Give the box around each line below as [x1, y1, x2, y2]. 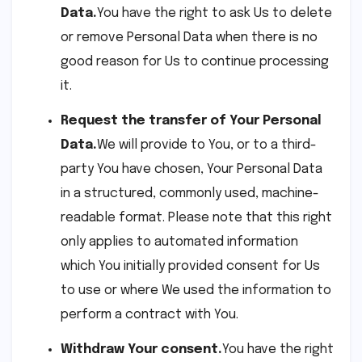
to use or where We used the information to [61, 283, 331, 297]
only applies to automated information [61, 234, 298, 249]
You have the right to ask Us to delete [97, 6, 332, 21]
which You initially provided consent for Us [61, 259, 320, 273]
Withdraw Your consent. [61, 342, 222, 356]
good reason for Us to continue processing [61, 55, 329, 69]
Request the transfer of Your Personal [61, 113, 322, 128]
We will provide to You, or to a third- [97, 137, 317, 152]
